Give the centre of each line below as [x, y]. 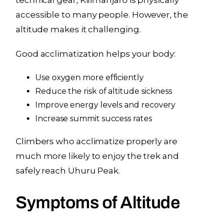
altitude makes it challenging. [78, 29]
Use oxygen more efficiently [89, 77]
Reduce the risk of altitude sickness [104, 91]
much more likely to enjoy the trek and [97, 156]
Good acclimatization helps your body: [96, 54]
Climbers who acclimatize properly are [97, 141]
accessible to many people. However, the [102, 14]
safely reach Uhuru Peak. [68, 170]
